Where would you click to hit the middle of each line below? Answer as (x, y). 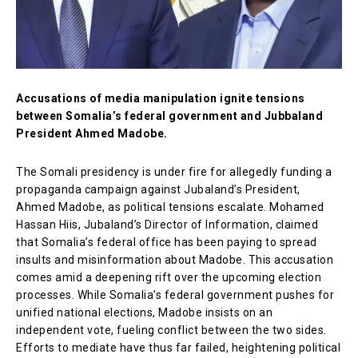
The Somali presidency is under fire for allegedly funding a (174, 171)
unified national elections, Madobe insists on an (144, 312)
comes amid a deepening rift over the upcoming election (169, 277)
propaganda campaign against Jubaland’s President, (158, 189)
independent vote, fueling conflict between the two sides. (171, 330)
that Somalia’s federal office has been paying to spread (167, 242)
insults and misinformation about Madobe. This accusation (175, 259)
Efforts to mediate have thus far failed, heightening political (178, 347)
